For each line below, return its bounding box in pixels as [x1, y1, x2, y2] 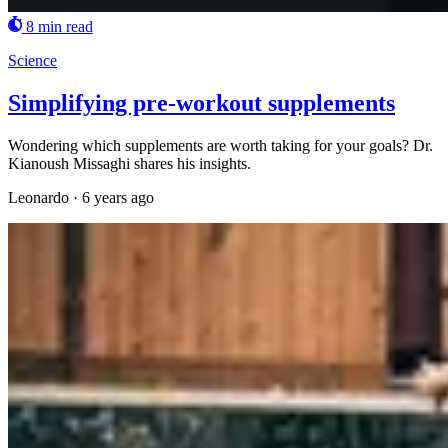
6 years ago [82, 189, 154, 207]
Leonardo [8, 189, 69, 207]
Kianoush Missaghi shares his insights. [8, 155, 251, 173]
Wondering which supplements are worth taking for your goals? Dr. [8, 137, 433, 155]
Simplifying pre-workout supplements [8, 90, 395, 117]
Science [8, 52, 57, 70]
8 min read [25, 18, 93, 36]
